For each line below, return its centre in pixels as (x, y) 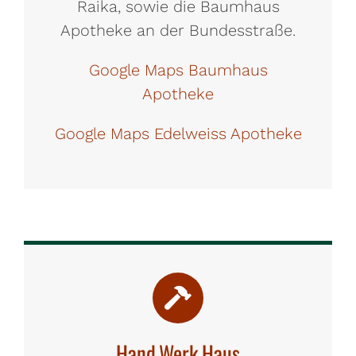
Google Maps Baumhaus (178, 70)
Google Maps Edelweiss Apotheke (178, 133)
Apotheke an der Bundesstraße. (178, 30)
